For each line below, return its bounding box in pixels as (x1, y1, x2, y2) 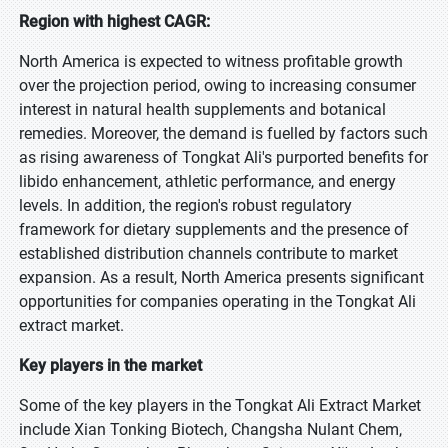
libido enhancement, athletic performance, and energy (19, 172, 396, 191)
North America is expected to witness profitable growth (19, 52, 403, 71)
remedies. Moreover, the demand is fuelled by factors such (19, 124, 428, 143)
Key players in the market (19, 356, 202, 375)
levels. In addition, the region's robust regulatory (19, 196, 352, 215)
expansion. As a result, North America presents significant (19, 268, 424, 287)
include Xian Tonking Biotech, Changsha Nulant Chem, (19, 420, 402, 439)
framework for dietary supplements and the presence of (19, 220, 409, 239)
